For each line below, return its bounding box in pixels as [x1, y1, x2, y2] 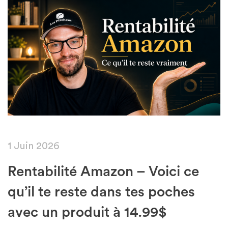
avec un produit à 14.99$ [8, 205, 167, 219]
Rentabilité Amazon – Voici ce [8, 164, 199, 179]
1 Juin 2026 [8, 140, 60, 151]
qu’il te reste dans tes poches [8, 184, 195, 199]
